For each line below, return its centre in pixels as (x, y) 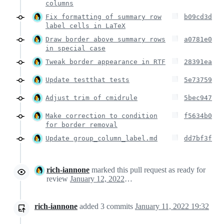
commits (120, 206)
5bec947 (198, 97)
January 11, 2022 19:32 (172, 206)
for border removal (81, 124)
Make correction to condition (101, 115)
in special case (75, 48)
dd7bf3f (198, 138)
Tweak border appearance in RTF (105, 61)
